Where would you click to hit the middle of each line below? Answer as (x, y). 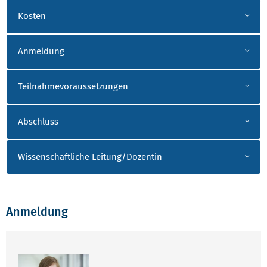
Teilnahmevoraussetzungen (73, 87)
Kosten (32, 16)
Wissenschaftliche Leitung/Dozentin (90, 157)
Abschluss (38, 122)
